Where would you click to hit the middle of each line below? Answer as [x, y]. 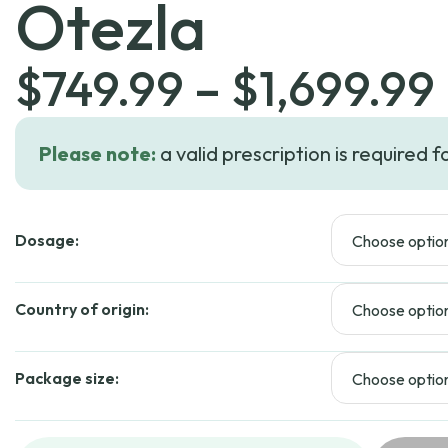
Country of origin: [82, 309]
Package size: [67, 378]
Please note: [97, 153]
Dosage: [47, 240]
